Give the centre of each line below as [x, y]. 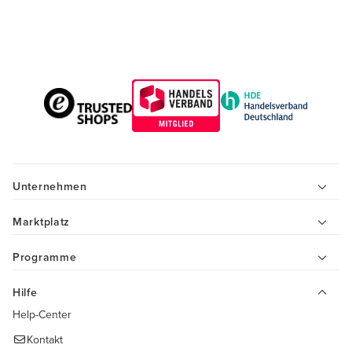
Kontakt [44, 340]
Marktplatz [41, 222]
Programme [45, 257]
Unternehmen [50, 187]
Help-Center [42, 315]
